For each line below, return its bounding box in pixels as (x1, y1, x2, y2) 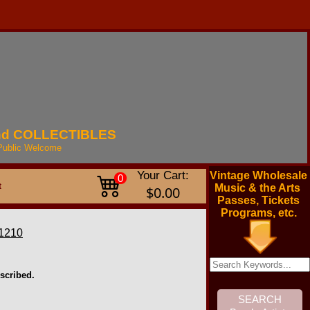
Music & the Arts (214, 182, 303, 194)
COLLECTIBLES (13, 127, 116, 142)
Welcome (24, 143, 62, 153)
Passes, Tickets (217, 194, 300, 206)
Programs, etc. (220, 207, 297, 219)
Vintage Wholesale (210, 170, 307, 181)
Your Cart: (137, 169, 189, 182)
